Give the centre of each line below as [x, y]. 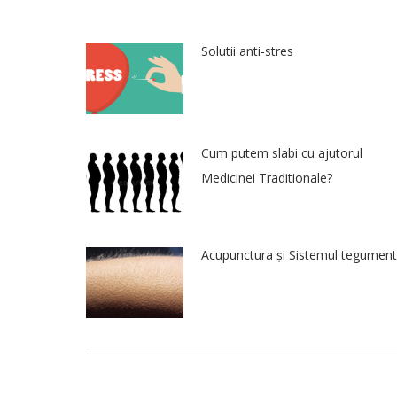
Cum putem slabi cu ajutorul [282, 152]
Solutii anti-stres [247, 51]
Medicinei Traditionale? [267, 177]
